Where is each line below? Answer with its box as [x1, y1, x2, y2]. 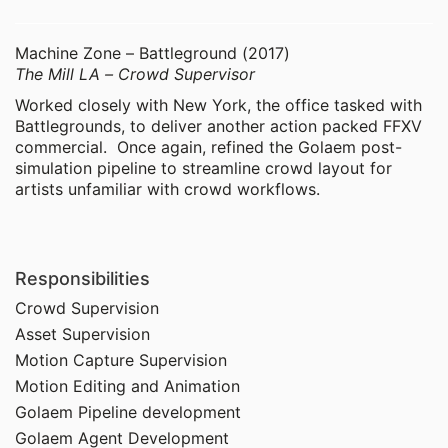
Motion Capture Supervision [15, 349, 227, 370]
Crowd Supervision [15, 297, 159, 318]
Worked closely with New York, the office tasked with [15, 94, 422, 115]
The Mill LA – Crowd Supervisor [15, 64, 255, 84]
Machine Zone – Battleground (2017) [15, 43, 290, 63]
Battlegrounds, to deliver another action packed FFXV [15, 115, 422, 136]
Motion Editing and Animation [15, 375, 240, 396]
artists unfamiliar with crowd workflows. [15, 178, 320, 199]
